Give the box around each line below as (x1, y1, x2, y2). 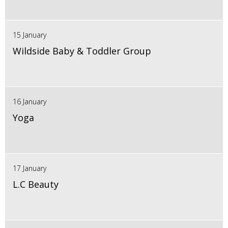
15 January (13, 30, 46, 40)
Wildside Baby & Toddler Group (13, 44, 151, 57)
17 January (13, 163, 46, 173)
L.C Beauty (13, 178, 59, 190)
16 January (13, 96, 46, 106)
